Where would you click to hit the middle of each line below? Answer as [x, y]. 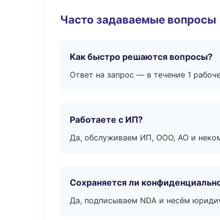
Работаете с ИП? [106, 120]
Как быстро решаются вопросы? [141, 57]
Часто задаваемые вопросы [138, 19]
